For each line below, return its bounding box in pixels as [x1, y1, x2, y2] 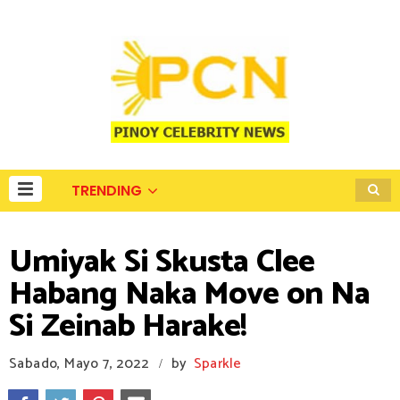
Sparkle [193, 352, 242, 376]
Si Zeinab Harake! [9, 300, 246, 353]
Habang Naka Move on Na [9, 268, 370, 321]
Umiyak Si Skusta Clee [9, 236, 314, 288]
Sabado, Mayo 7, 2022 [9, 352, 148, 376]
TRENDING [71, 180, 142, 201]
